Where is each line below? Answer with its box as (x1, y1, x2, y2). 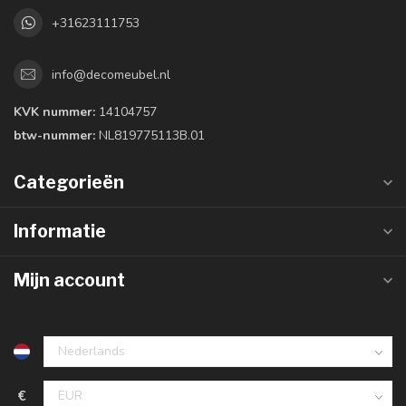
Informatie (14, 220, 106, 243)
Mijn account (14, 269, 125, 292)
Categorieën (14, 171, 124, 194)
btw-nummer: (14, 127, 95, 145)
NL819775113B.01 (95, 127, 205, 145)
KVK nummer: (14, 103, 95, 121)
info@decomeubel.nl (52, 65, 170, 83)
